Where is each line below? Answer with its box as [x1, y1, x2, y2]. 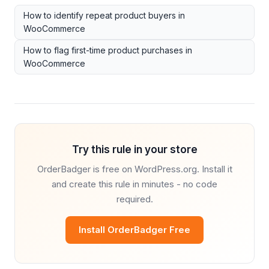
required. [116, 193, 153, 205]
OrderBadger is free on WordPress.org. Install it [37, 163, 232, 175]
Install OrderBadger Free [79, 223, 190, 235]
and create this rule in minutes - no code [52, 178, 217, 190]
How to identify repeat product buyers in [23, 10, 185, 20]
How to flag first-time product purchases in [23, 44, 192, 55]
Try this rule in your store [71, 143, 198, 156]
